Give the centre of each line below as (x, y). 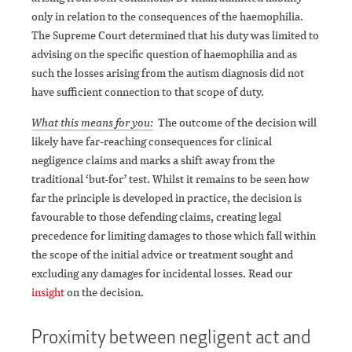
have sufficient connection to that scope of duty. (148, 92)
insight (48, 292)
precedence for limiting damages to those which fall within (174, 236)
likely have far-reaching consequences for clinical (152, 141)
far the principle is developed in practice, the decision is (167, 198)
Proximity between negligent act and (171, 337)
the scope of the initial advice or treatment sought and (162, 255)
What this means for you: (92, 123)
